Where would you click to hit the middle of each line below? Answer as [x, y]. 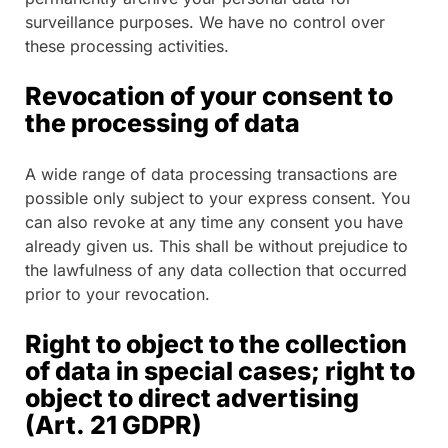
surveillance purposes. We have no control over [205, 21]
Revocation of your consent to [209, 95]
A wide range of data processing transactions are [211, 173]
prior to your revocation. [117, 293]
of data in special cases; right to [220, 370]
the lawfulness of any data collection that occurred [216, 269]
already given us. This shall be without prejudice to [216, 245]
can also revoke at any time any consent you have [214, 221]
